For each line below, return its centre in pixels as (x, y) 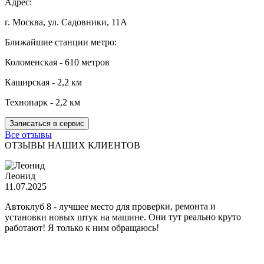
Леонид (20, 176)
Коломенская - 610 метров (57, 62)
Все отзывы (28, 134)
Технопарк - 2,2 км (42, 102)
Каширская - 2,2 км (43, 82)
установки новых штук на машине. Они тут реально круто (123, 217)
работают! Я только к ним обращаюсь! (82, 227)
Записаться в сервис (47, 123)
